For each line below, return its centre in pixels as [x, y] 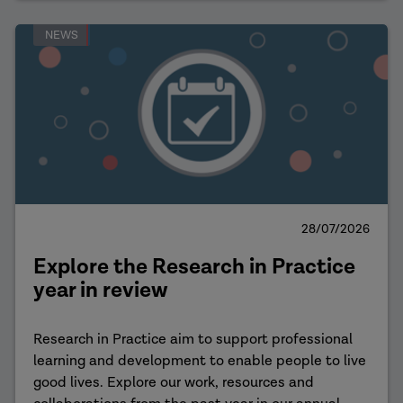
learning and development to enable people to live [199, 361]
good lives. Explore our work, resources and [173, 383]
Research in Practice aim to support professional [193, 340]
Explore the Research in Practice [194, 267]
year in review [100, 290]
